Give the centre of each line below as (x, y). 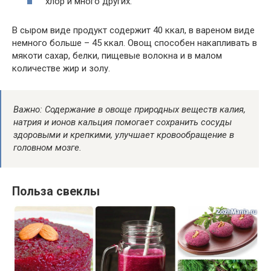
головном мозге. (47, 147)
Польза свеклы (56, 192)
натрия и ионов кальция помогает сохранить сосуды (122, 122)
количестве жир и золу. (61, 68)
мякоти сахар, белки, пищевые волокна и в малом (117, 55)
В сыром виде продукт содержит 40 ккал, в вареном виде (133, 30)
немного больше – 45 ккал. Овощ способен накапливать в (135, 43)
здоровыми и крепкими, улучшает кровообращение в (124, 135)
